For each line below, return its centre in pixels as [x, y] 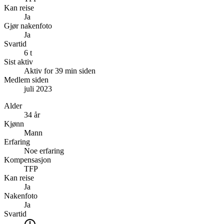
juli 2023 [38, 88]
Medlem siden [26, 79]
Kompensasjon [27, 159]
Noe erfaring [44, 150]
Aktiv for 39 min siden [60, 70]
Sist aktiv [18, 61]
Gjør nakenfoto [28, 25]
